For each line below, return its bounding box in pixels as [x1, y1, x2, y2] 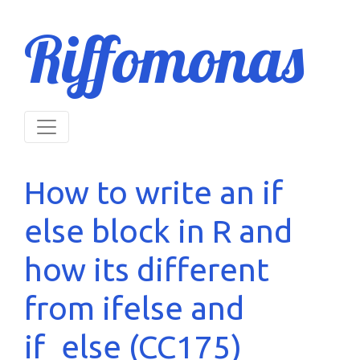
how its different [24, 252, 269, 288]
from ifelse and [24, 290, 244, 326]
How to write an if [24, 174, 283, 211]
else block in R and [24, 213, 292, 249]
